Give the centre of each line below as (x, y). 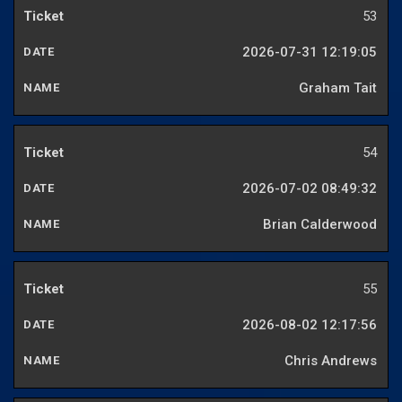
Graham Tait (338, 88)
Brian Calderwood (320, 225)
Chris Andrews (331, 361)
